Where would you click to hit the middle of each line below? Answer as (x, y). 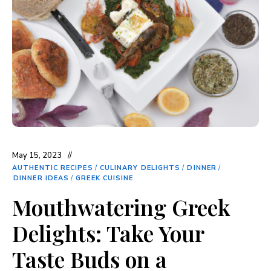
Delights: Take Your (108, 233)
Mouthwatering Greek (121, 207)
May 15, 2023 (37, 155)
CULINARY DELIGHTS (140, 168)
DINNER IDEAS (41, 178)
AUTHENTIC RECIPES (53, 168)
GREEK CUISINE (105, 178)
